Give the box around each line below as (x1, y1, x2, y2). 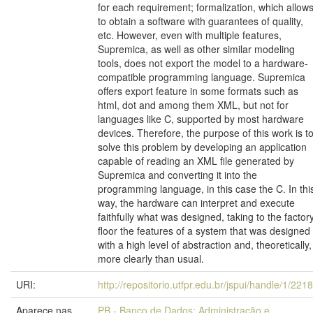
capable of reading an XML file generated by (98, 154, 294, 168)
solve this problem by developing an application (98, 140, 307, 154)
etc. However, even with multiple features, (98, 28, 282, 42)
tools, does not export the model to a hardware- (98, 56, 308, 70)
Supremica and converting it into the (98, 168, 257, 182)
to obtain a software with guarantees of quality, (98, 14, 303, 28)
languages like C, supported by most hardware (98, 112, 304, 126)
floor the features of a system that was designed (98, 224, 310, 238)
